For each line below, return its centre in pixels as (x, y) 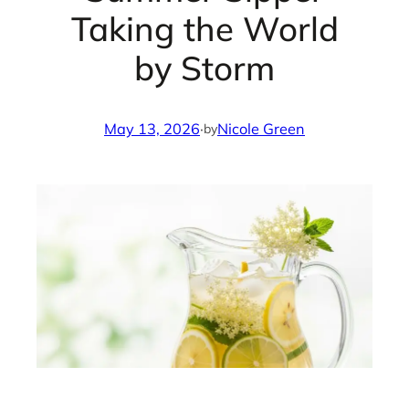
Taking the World (204, 28)
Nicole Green (261, 128)
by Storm (204, 67)
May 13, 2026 (152, 128)
